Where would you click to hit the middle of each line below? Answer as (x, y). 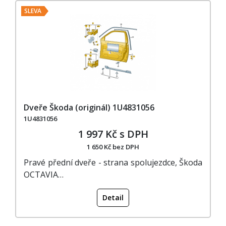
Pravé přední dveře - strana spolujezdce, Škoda (113, 162)
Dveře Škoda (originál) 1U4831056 (89, 107)
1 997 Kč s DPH (113, 134)
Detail (113, 197)
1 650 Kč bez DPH (113, 147)
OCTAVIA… (44, 174)
